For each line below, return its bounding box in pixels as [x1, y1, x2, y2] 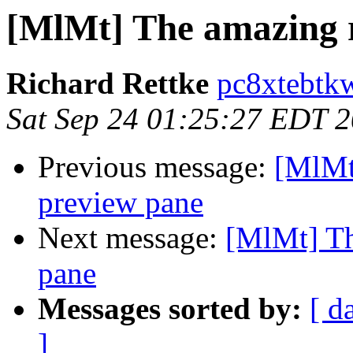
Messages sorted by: [38, 292, 302, 326]
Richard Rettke [6, 66, 209, 101]
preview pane [38, 185, 203, 220]
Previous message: [38, 150, 274, 184]
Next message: [38, 221, 225, 255]
